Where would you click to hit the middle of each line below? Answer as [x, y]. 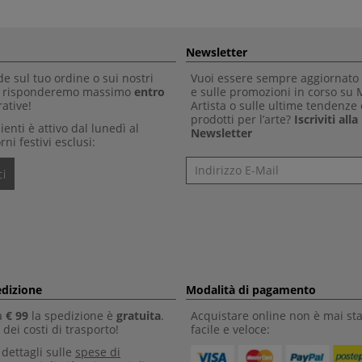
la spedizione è [72, 315]
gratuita [139, 315]
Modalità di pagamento [251, 289]
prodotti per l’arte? [242, 119]
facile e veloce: [230, 329]
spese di [98, 351]
